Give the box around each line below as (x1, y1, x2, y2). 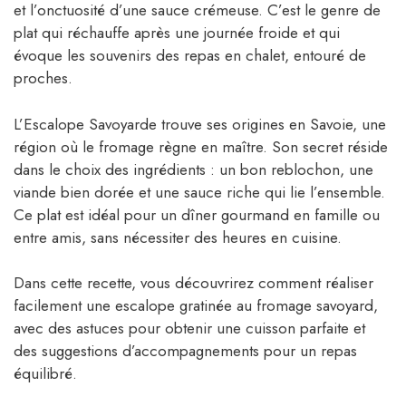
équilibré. (14, 362, 77, 385)
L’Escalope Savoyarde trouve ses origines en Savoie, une (14, 112, 386, 135)
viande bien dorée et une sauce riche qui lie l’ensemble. (14, 180, 385, 203)
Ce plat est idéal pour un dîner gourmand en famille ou (14, 203, 380, 226)
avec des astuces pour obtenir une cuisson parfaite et (14, 317, 365, 340)
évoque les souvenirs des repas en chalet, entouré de (14, 44, 366, 67)
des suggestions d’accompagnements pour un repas (14, 340, 357, 362)
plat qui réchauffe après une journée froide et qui (14, 22, 340, 44)
